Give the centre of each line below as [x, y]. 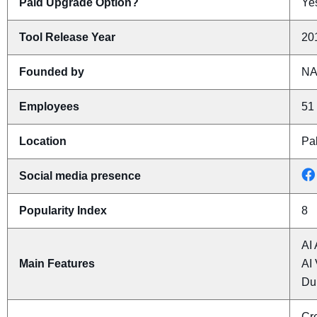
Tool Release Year [67, 37]
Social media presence [80, 175]
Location [43, 141]
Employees [49, 106]
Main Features [57, 263]
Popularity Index [63, 210]
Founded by [52, 71]
